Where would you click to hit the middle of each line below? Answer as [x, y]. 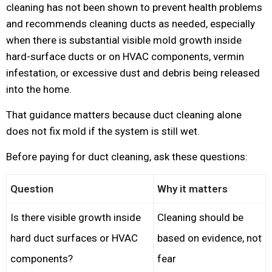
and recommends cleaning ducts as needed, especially [131, 24]
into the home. [39, 89]
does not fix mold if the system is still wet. [103, 131]
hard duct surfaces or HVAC [74, 238]
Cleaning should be [200, 217]
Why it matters [192, 189]
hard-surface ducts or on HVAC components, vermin [125, 56]
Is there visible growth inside [76, 217]
